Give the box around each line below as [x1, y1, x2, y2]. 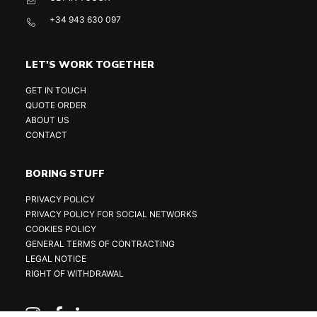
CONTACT [25, 129, 67, 140]
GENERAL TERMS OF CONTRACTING [25, 238, 175, 249]
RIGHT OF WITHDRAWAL [25, 268, 124, 279]
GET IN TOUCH [25, 85, 86, 96]
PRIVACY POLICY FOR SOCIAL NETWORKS [25, 209, 197, 219]
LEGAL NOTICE [25, 253, 86, 264]
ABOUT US [25, 115, 69, 125]
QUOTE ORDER [25, 100, 86, 110]
